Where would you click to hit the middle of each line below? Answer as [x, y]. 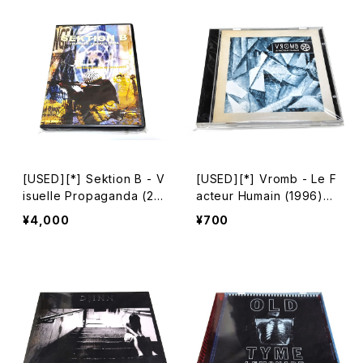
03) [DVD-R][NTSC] [82, 213]
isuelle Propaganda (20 [92, 196]
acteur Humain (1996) [260, 196]
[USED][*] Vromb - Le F [267, 179]
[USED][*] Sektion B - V [94, 179]
